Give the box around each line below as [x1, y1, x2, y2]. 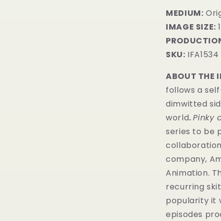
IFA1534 [185, 49, 219, 60]
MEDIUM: [166, 7, 204, 19]
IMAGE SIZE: [166, 21, 216, 33]
